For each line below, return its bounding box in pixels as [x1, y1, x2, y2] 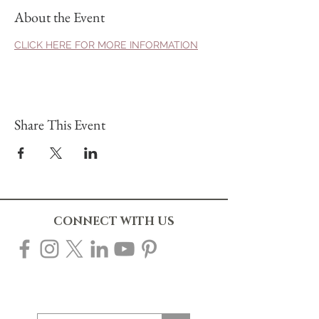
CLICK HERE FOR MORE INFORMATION [14, 38, 198, 51]
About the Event [14, 7, 105, 26]
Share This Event [14, 115, 105, 134]
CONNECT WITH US [53, 213, 174, 229]
